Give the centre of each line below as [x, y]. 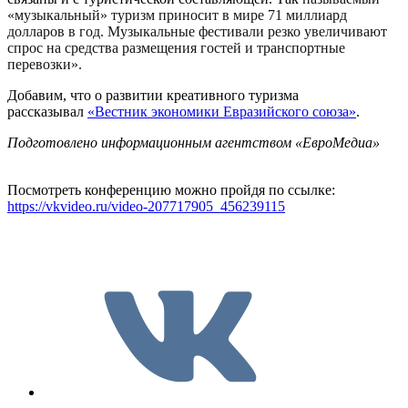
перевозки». [45, 65]
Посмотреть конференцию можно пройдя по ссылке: [171, 190]
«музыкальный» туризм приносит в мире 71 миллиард [177, 15]
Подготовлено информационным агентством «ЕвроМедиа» [194, 143]
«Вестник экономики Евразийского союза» [222, 112]
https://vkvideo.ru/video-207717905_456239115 [146, 207]
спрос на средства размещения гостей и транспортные [176, 48]
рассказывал [47, 112]
